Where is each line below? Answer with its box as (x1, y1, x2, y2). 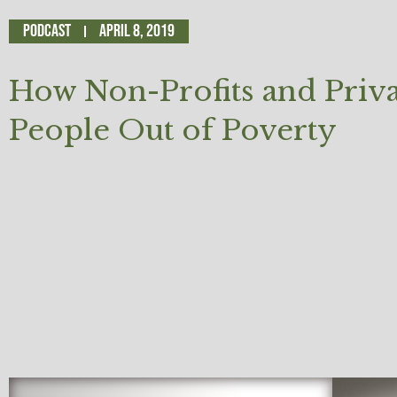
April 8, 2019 (99, 19, 175, 42)
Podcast (23, 19, 71, 42)
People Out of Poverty (9, 112, 337, 148)
